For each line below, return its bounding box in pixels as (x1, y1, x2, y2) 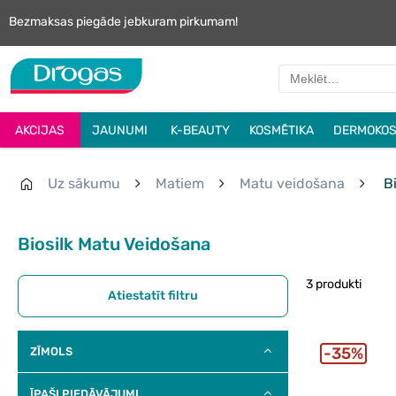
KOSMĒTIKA (249, 122, 314, 138)
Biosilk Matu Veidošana (18, 232, 210, 255)
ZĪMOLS (30, 344, 72, 358)
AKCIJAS (15, 122, 65, 138)
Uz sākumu (48, 175, 120, 193)
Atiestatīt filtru (108, 287, 198, 303)
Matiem (156, 175, 204, 193)
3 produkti (306, 276, 362, 292)
